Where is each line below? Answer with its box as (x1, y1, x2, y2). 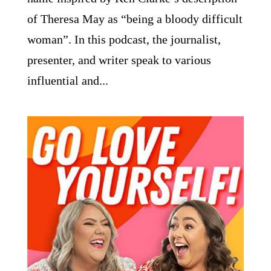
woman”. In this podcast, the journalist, (27, 32, 221, 46)
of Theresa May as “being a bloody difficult (27, 11, 243, 25)
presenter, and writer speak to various (27, 53, 211, 67)
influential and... (27, 73, 108, 87)
